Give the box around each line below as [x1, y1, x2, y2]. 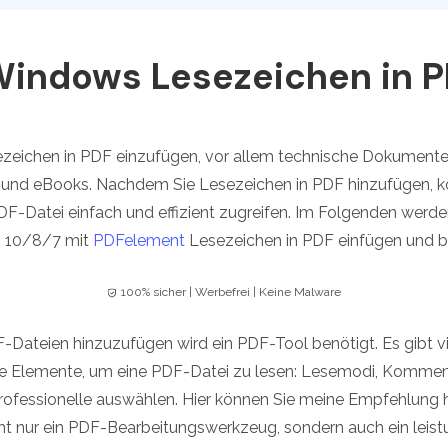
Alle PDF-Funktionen [169, 27, 300, 41]
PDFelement [93, 231, 185, 251]
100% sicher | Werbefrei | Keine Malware [121, 285, 341, 300]
